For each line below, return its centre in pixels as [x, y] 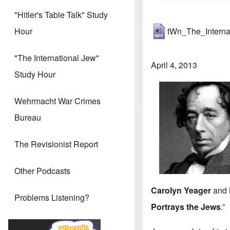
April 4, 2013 [174, 65]
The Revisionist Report [56, 144]
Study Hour [35, 74]
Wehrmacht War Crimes [57, 101]
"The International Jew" [57, 58]
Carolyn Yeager [181, 190]
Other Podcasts [42, 171]
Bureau [28, 118]
